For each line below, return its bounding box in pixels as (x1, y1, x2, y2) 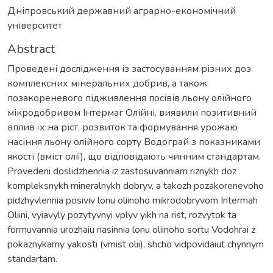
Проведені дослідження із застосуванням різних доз (7, 62, 251, 76)
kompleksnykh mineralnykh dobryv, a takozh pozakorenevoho (7, 179, 264, 193)
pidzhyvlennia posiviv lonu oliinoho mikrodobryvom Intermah (7, 193, 258, 207)
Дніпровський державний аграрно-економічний (7, 4, 236, 18)
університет (7, 18, 62, 32)
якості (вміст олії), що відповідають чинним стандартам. (7, 149, 261, 163)
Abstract (7, 40, 55, 57)
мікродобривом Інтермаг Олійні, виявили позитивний (7, 105, 257, 119)
